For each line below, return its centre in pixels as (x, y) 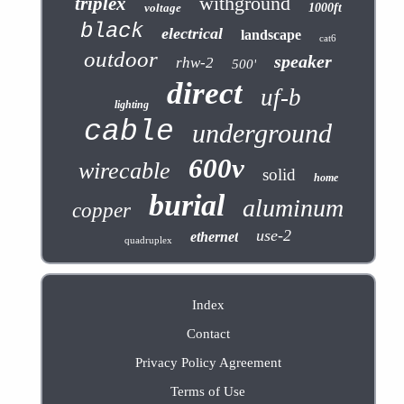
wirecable (124, 171)
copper (102, 211)
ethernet (215, 237)
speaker (303, 62)
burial (187, 206)
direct (205, 94)
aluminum (294, 208)
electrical (192, 34)
